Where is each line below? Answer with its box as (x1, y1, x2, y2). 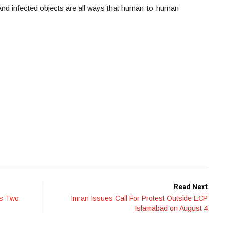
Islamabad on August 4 (135, 204, 208, 213)
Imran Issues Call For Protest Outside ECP (71, 194, 208, 203)
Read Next (174, 182, 208, 193)
